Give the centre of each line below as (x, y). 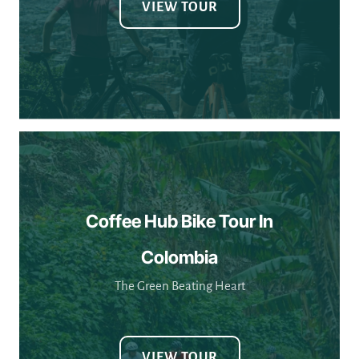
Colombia (179, 257)
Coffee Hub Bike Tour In (179, 221)
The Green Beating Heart (179, 286)
